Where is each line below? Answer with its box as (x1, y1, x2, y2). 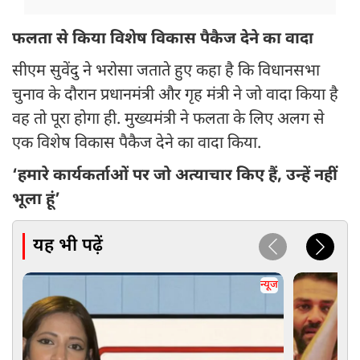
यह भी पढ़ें (33, 234, 103, 258)
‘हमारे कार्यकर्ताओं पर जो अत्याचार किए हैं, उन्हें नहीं (12, 166, 337, 187)
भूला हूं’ (12, 190, 60, 211)
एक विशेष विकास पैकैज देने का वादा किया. (12, 133, 261, 155)
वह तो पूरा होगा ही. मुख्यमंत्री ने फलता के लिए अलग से (12, 109, 325, 131)
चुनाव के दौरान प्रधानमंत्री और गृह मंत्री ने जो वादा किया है (12, 85, 338, 107)
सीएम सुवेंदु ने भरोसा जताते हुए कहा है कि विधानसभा (12, 61, 320, 83)
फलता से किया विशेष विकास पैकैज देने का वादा (12, 29, 317, 51)
